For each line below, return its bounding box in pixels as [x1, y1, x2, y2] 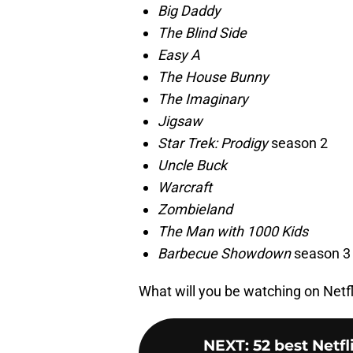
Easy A [158, 46, 200, 64]
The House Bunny [158, 69, 269, 86]
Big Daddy [158, 2, 221, 20]
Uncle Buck [158, 157, 227, 174]
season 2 [268, 135, 328, 152]
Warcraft [158, 179, 212, 196]
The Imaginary [158, 91, 248, 108]
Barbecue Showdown [158, 245, 291, 262]
